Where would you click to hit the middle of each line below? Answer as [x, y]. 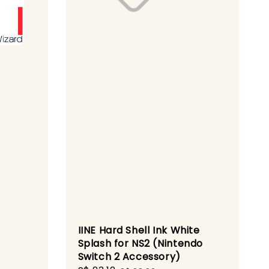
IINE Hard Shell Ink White [139, 230]
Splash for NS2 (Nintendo [140, 243]
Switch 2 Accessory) [129, 256]
